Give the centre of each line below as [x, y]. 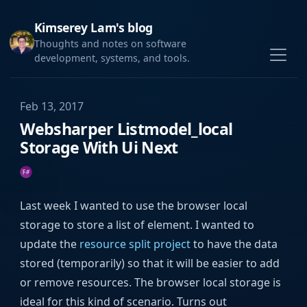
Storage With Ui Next [99, 147]
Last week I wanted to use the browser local [134, 205]
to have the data [234, 244]
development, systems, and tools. [112, 58]
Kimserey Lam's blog [93, 28]
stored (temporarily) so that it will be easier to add [150, 263]
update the [50, 244]
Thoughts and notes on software [110, 44]
